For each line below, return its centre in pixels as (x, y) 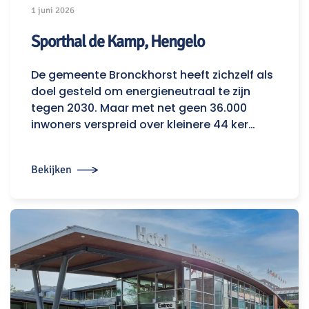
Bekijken (51, 169)
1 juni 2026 (53, 11)
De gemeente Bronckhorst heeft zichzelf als (152, 75)
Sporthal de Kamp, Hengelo (118, 42)
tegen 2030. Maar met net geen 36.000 (139, 108)
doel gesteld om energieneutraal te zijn (141, 92)
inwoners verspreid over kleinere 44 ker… (143, 125)
